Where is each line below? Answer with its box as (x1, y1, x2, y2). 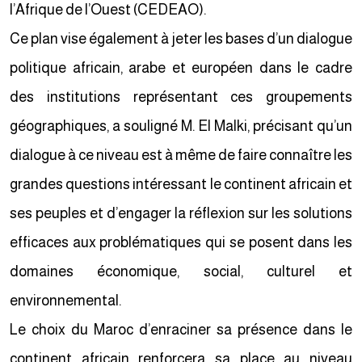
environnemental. (13, 293, 124, 309)
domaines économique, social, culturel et (13, 263, 356, 280)
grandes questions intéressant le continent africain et (13, 176, 356, 192)
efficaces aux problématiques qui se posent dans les (13, 234, 356, 250)
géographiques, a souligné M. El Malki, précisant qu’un (13, 118, 356, 134)
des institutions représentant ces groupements (13, 89, 356, 105)
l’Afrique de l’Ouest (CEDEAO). (13, 2, 209, 18)
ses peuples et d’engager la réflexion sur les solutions (13, 205, 356, 221)
